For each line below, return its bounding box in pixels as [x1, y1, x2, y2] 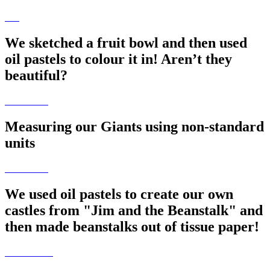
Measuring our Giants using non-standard [5, 119, 264, 135]
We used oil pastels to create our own [5, 186, 233, 202]
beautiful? [5, 67, 67, 84]
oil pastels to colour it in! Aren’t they [5, 51, 232, 67]
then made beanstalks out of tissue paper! [5, 218, 259, 234]
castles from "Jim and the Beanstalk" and [5, 202, 263, 218]
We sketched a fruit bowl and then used [5, 35, 247, 51]
